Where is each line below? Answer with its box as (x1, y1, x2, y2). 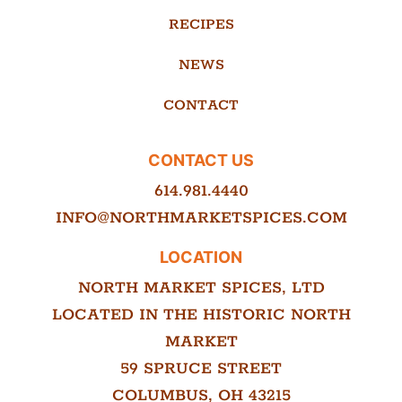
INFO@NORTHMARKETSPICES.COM (55, 208, 347, 228)
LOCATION (160, 248, 242, 267)
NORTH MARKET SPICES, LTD (77, 278, 325, 298)
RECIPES (168, 15, 234, 34)
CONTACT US (148, 151, 254, 170)
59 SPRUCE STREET (120, 359, 282, 379)
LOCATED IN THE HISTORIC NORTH (51, 305, 351, 325)
